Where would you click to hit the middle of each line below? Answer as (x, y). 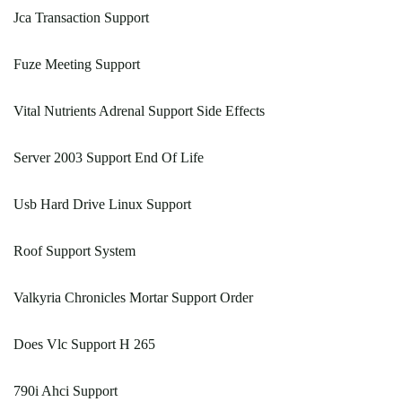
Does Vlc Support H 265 (84, 345)
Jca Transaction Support (81, 18)
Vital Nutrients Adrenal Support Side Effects (139, 111)
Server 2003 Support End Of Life (109, 158)
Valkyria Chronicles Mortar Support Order (133, 298)
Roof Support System (74, 251)
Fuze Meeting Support (77, 65)
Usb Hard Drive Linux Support (102, 205)
